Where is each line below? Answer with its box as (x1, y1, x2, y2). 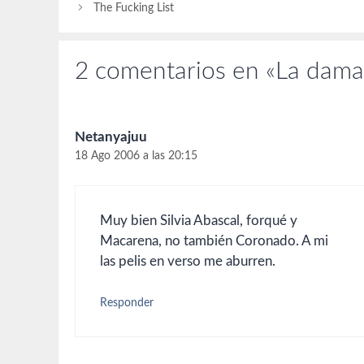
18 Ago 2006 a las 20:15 (75, 149, 197, 162)
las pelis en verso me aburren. (100, 253, 275, 268)
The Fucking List (93, 2, 175, 15)
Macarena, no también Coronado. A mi (100, 233, 328, 248)
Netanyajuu (75, 130, 147, 145)
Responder (100, 297, 154, 310)
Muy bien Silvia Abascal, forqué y (100, 213, 297, 227)
